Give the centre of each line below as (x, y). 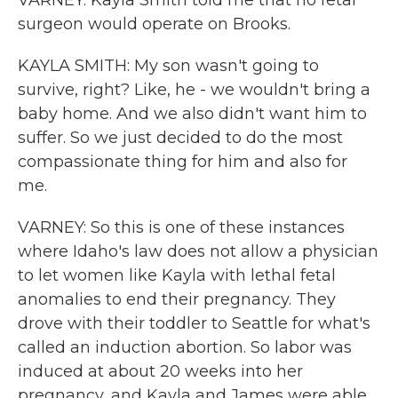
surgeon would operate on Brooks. (154, 24)
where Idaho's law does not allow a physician (198, 251)
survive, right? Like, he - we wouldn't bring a (194, 90)
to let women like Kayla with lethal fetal (177, 275)
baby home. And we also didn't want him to (192, 114)
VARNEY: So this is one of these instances (181, 227)
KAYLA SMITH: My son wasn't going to (168, 66)
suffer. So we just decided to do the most (180, 138)
